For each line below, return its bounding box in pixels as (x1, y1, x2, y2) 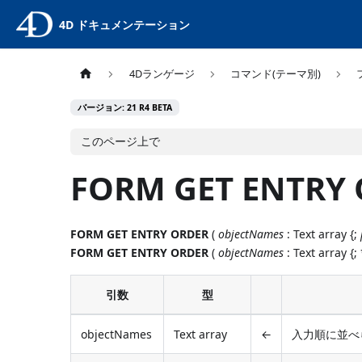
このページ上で (81, 133, 160, 149)
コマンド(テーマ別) (229, 66, 321, 82)
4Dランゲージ (128, 66, 195, 82)
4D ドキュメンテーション (58, 16, 190, 32)
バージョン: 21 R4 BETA (78, 102, 173, 114)
